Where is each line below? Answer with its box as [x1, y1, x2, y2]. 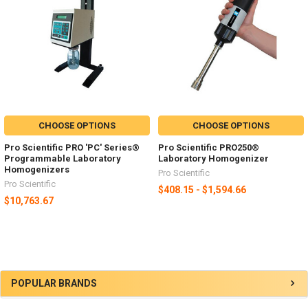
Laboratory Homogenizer [158, 153, 269, 164]
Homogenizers [4, 164, 69, 175]
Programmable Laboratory [4, 153, 121, 164]
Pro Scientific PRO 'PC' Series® [4, 142, 140, 153]
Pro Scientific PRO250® [158, 142, 259, 153]
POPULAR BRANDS [11, 278, 97, 289]
